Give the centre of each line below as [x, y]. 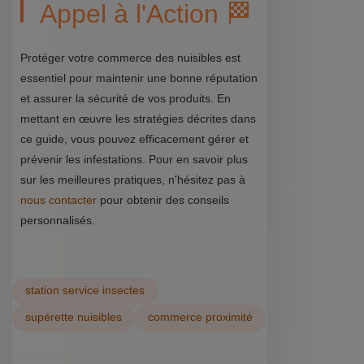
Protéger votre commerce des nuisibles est [130, 58]
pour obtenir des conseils [163, 200]
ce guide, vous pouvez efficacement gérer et [134, 139]
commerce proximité [200, 318]
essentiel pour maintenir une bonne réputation [139, 78]
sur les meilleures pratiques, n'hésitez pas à [133, 180]
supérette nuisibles [74, 318]
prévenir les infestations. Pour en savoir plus [134, 159]
